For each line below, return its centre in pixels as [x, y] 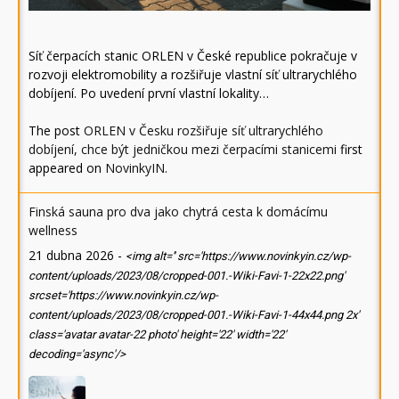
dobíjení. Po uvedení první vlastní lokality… [149, 93]
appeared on [67, 167]
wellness [53, 230]
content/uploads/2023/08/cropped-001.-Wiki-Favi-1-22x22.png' [187, 275]
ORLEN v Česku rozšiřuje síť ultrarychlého [204, 130]
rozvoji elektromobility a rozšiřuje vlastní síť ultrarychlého [193, 74]
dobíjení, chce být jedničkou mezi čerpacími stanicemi [183, 149]
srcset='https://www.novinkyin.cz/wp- [123, 295]
